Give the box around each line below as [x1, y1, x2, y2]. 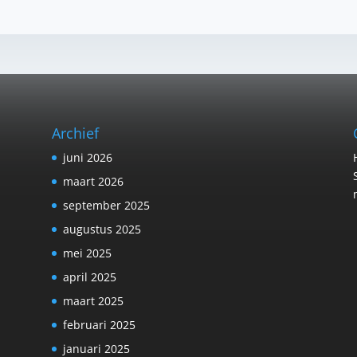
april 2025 [62, 269, 116, 284]
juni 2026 [62, 149, 112, 165]
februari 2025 [62, 316, 135, 332]
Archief [51, 123, 99, 143]
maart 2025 [62, 292, 124, 308]
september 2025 [62, 197, 150, 213]
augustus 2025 [62, 221, 141, 237]
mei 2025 [62, 245, 112, 261]
